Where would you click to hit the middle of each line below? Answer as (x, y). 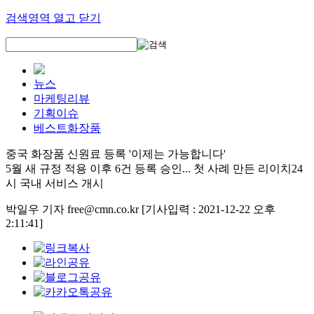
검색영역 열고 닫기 (53, 18)
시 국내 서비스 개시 (55, 183)
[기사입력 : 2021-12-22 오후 (209, 209)
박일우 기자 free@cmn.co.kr (74, 209)
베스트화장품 (67, 128)
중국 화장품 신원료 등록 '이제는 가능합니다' (116, 154)
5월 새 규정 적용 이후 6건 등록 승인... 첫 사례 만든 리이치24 (154, 169)
